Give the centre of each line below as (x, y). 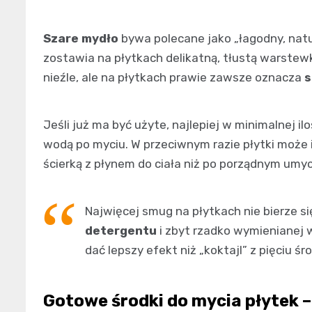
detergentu (121, 230)
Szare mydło (81, 38)
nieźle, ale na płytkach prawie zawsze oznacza (174, 77)
